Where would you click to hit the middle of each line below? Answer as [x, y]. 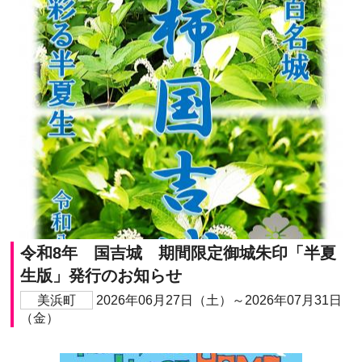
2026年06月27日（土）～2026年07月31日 [219, 300]
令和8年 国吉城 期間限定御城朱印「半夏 [178, 253]
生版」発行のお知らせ [101, 275]
